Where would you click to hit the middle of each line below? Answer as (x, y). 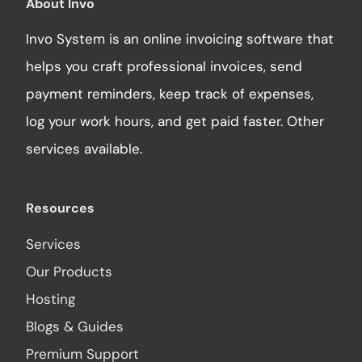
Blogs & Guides (75, 327)
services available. (84, 149)
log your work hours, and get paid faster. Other (175, 122)
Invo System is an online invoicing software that (180, 39)
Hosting (51, 299)
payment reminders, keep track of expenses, (170, 94)
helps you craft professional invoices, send (164, 67)
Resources (61, 208)
